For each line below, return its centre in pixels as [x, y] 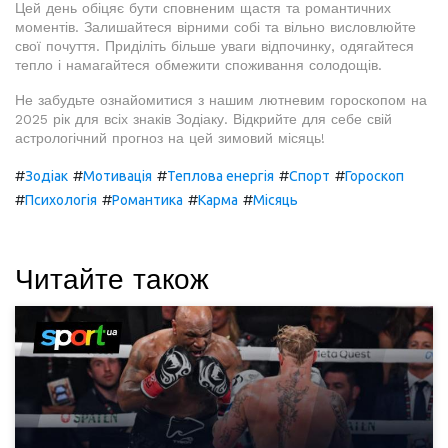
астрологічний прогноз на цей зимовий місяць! [170, 138]
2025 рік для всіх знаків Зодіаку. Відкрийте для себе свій [203, 119]
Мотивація [117, 176]
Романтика [147, 200]
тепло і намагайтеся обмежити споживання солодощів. [198, 65]
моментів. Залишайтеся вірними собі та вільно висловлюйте [215, 27]
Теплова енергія [220, 176]
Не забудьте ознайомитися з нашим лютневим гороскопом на [221, 100]
